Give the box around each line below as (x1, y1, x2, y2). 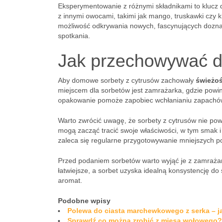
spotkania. (58, 32, 90, 40)
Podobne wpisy (58, 197, 111, 205)
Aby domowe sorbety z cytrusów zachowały (58, 76, 196, 84)
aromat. (58, 176, 82, 184)
